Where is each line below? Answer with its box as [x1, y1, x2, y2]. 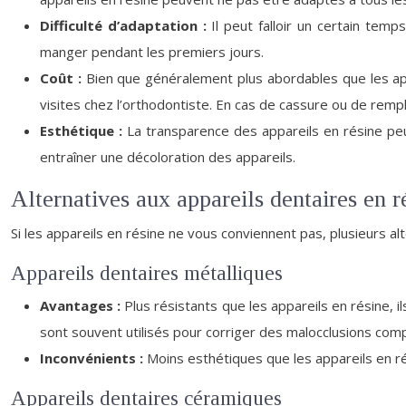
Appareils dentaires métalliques [11, 262, 283, 285]
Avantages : [40, 296, 125, 314]
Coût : [40, 69, 86, 87]
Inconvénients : [40, 349, 147, 367]
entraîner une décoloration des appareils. [40, 148, 295, 166]
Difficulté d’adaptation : [40, 16, 212, 34]
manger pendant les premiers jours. [40, 43, 264, 61]
